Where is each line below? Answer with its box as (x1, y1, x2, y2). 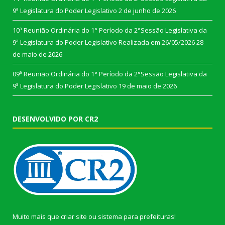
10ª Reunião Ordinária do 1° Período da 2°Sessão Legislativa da (13, 26, 207, 35)
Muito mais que (13, 212, 61, 221)
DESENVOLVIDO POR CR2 (13, 114, 98, 124)
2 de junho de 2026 (119, 6, 176, 16)
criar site (61, 212, 87, 221)
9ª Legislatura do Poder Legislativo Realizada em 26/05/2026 (13, 38, 195, 47)
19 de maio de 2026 (119, 81, 177, 91)
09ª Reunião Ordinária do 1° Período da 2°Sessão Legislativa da (13, 69, 207, 79)
